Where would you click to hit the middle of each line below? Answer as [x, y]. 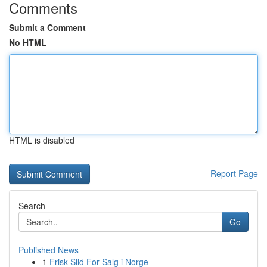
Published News [49, 250]
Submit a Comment [47, 27]
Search [32, 206]
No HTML [28, 42]
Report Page [234, 173]
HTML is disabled [42, 140]
